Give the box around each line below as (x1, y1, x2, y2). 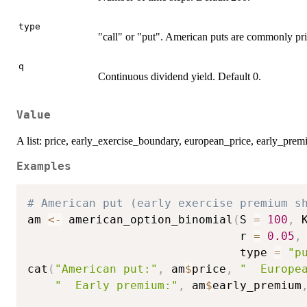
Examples (16, 160, 71, 173)
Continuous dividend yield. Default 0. (98, 71, 261, 83)
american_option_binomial (62, 213, 233, 227)
